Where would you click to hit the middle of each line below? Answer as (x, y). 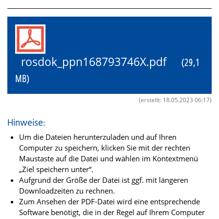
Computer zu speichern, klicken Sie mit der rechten (105, 147)
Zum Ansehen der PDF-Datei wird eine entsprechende (109, 201)
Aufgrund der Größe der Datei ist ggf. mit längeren (104, 180)
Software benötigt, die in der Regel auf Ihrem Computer (112, 212)
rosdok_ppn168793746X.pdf (98, 62)
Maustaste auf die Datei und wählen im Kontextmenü (109, 158)
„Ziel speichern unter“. (56, 169)
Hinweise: (26, 123)
